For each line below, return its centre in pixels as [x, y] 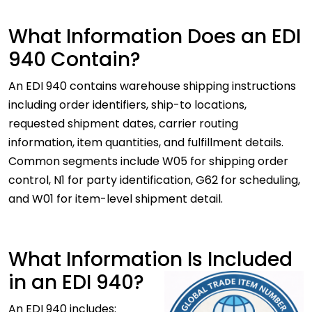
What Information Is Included [150, 260]
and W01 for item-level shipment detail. [117, 199]
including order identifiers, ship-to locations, [127, 105]
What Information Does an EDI [155, 37]
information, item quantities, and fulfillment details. [146, 143]
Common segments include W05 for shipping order [148, 162]
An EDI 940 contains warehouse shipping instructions [152, 86]
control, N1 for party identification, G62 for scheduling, [154, 180]
